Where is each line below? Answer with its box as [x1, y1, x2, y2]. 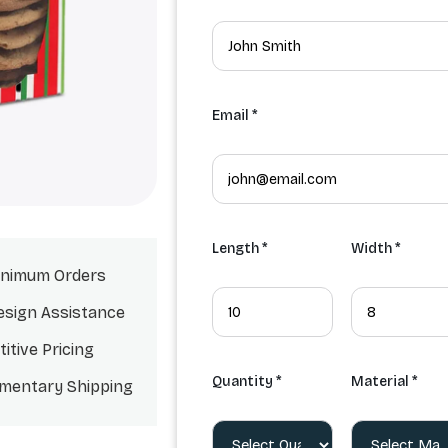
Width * [350, 240, 401, 258]
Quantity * [212, 373, 282, 391]
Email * [212, 107, 258, 125]
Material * [350, 373, 418, 391]
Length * [212, 240, 268, 258]
